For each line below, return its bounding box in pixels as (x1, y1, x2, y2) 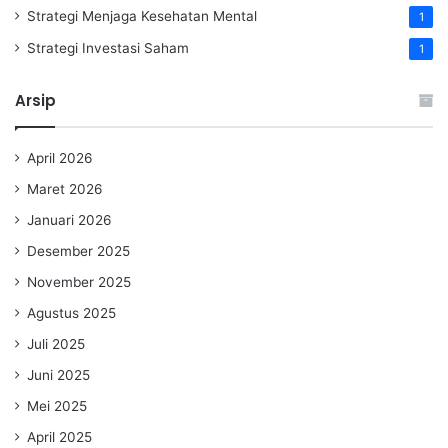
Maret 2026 (27, 181, 103, 198)
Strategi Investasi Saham (27, 40, 189, 57)
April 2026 (27, 150, 93, 167)
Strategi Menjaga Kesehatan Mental (27, 8, 257, 25)
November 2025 (27, 274, 131, 291)
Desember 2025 (27, 243, 130, 260)
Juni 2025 (27, 367, 90, 384)
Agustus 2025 (27, 305, 116, 322)
